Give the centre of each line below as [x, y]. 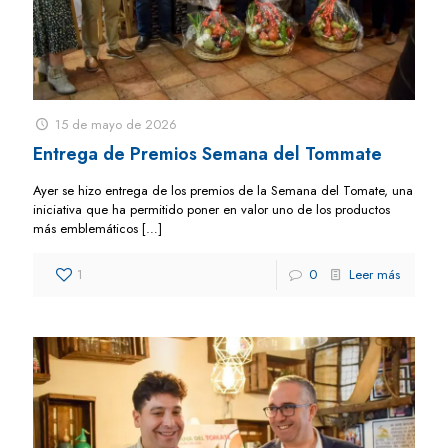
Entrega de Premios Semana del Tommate [207, 153]
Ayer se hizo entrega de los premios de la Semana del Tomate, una [223, 190]
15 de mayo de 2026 [116, 124]
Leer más [374, 274]
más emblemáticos [85, 228]
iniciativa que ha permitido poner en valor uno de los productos [211, 209]
